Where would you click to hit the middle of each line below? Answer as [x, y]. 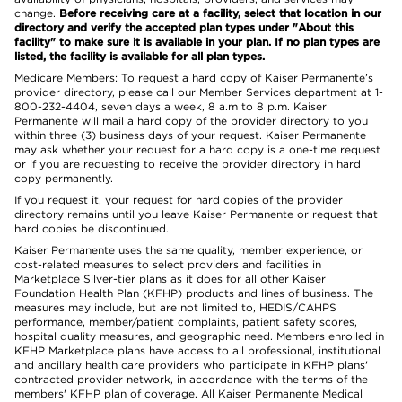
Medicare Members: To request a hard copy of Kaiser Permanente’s [194, 78]
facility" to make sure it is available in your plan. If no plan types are [197, 42]
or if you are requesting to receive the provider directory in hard [188, 164]
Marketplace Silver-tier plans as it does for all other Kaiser [170, 279]
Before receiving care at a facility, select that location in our [220, 13]
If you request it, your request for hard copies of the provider [179, 200]
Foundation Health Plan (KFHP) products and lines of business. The [194, 293]
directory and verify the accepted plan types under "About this [184, 27]
